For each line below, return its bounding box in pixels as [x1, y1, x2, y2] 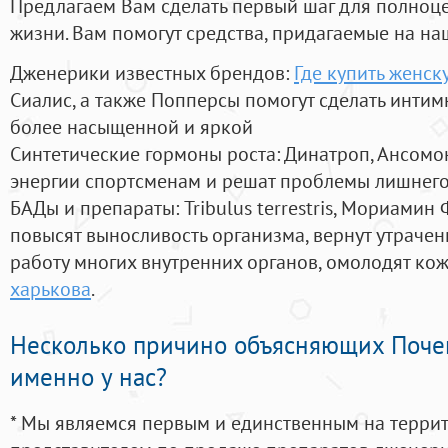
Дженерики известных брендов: [10, 59, 294, 87]
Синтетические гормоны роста [10, 140, 276, 168]
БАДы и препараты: [10, 194, 184, 222]
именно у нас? [10, 361, 167, 394]
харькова [10, 275, 91, 303]
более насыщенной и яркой [10, 113, 253, 141]
